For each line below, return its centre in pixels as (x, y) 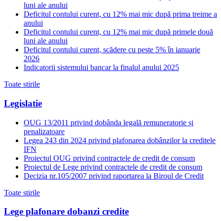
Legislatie (23, 103)
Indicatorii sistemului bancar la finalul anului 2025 (101, 68)
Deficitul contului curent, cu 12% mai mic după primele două (118, 32)
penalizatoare (44, 131)
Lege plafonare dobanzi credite (66, 212)
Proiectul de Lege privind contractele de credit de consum (113, 167)
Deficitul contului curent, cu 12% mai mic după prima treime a (120, 14)
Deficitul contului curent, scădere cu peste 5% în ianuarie (112, 50)
